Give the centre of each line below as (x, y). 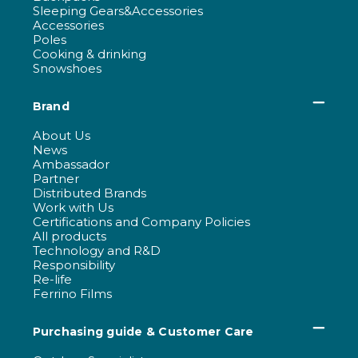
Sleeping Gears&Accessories (117, 11)
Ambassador (71, 164)
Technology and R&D (96, 251)
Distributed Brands (89, 193)
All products (69, 236)
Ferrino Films (72, 294)
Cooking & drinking (89, 54)
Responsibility (74, 265)
